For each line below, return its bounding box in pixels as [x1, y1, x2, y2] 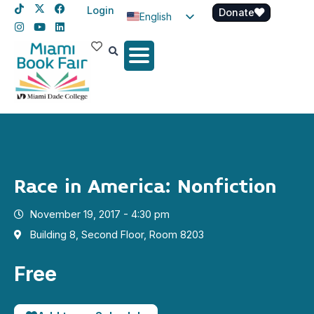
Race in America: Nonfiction [14, 175, 277, 200]
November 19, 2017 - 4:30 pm [29, 208, 170, 221]
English [139, 10, 172, 22]
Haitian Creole [182, 56, 190, 69]
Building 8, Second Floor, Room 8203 [29, 228, 204, 241]
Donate [219, 6, 254, 18]
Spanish [139, 33, 176, 46]
